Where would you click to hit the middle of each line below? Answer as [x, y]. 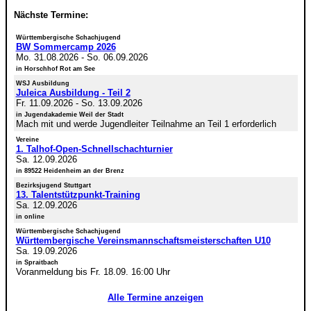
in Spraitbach [37, 262]
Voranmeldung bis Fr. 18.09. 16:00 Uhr [93, 271]
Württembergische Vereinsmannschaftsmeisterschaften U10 [143, 240]
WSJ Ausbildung [42, 83]
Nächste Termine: [51, 15]
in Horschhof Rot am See [55, 68]
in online [30, 216]
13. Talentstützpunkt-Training [78, 194]
